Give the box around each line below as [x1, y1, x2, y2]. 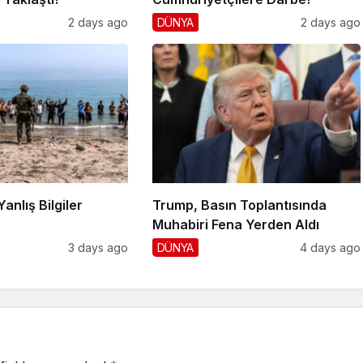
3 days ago [67, 240, 128, 254]
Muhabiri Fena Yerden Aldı [152, 216, 319, 233]
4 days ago [299, 240, 361, 254]
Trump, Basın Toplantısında [152, 196, 327, 213]
